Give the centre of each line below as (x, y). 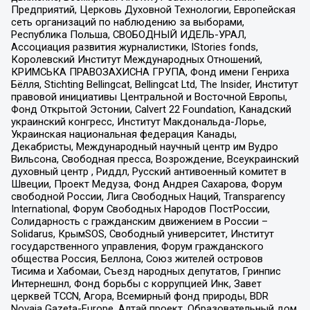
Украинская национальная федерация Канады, (124, 135)
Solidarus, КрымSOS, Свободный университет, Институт (142, 234)
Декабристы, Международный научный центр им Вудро (144, 147)
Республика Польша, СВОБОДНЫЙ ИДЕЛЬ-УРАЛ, (128, 35)
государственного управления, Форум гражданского (137, 247)
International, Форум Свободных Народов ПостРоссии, (140, 209)
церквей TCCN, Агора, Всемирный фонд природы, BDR (139, 297)
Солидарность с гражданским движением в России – (139, 222)
